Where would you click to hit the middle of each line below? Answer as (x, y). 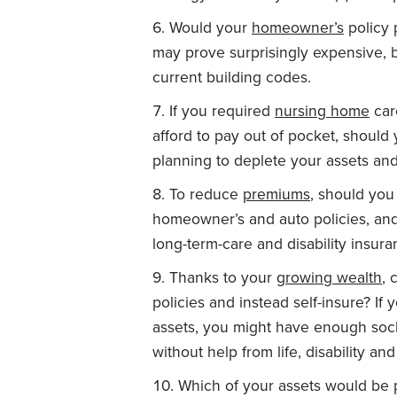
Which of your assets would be (286, 385)
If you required (222, 111)
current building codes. (232, 77)
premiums (276, 194)
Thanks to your (223, 277)
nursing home (322, 111)
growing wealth (329, 277)
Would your (210, 27)
